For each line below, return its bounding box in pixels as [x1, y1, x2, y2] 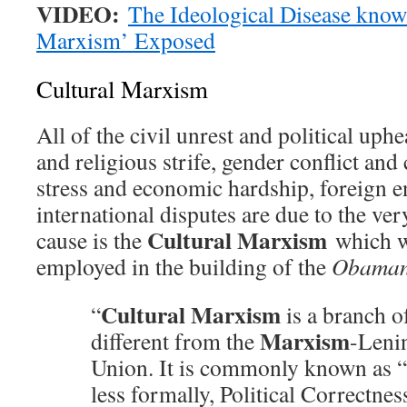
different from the [91, 325, 260, 357]
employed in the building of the [36, 251, 332, 283]
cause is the [36, 224, 147, 256]
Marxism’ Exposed [36, 25, 215, 56]
